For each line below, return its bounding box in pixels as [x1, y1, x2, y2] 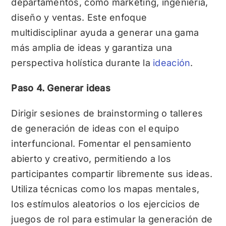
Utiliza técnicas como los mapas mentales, [11, 183, 200, 194]
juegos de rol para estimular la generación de [11, 213, 213, 224]
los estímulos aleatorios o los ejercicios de [11, 198, 200, 209]
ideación [153, 57, 191, 68]
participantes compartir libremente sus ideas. [11, 168, 213, 179]
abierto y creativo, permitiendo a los [11, 153, 172, 164]
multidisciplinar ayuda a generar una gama [11, 27, 199, 38]
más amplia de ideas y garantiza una [11, 42, 173, 53]
